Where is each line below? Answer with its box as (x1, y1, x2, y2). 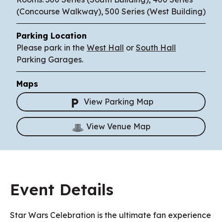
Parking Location (16, 31, 87, 41)
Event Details (10, 180, 113, 200)
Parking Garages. (16, 55, 83, 65)
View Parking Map (83, 97, 154, 107)
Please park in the (16, 43, 87, 53)
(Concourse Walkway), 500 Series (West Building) (16, 6, 206, 17)
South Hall (136, 43, 176, 53)
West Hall (87, 43, 124, 53)
